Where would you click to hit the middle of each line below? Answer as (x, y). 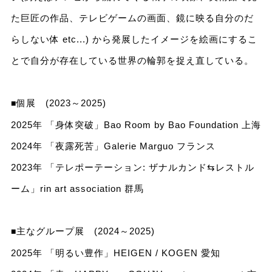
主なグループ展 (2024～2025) (85, 231)
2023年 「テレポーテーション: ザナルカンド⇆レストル (132, 168)
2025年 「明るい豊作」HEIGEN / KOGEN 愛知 (115, 253)
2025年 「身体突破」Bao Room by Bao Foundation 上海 (136, 125)
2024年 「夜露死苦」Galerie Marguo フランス (113, 146)
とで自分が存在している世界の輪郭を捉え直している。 (132, 61)
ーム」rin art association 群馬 (77, 189)
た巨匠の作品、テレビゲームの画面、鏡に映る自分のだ (132, 18)
